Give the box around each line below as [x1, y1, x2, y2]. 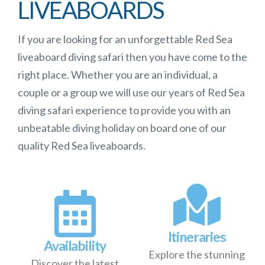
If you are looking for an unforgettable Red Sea [17, 33, 232, 46]
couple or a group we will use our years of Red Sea [17, 86, 245, 99]
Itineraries [167, 228, 226, 245]
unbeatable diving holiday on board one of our [17, 121, 227, 135]
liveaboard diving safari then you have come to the [17, 50, 247, 64]
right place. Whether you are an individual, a [17, 68, 218, 82]
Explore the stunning [148, 247, 245, 261]
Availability [44, 237, 106, 254]
